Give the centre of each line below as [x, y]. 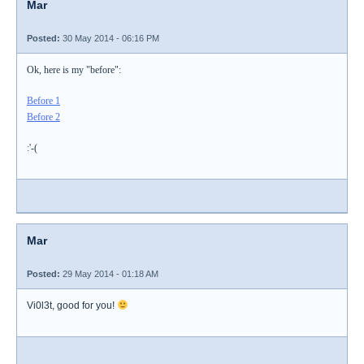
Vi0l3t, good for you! [72, 305]
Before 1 [43, 101]
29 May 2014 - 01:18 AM [109, 274]
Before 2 [43, 117]
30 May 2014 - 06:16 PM [110, 38]
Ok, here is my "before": [74, 70]
